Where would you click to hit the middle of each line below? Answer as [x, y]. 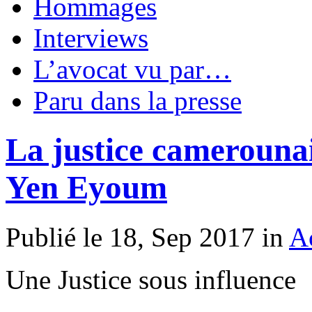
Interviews [91, 38]
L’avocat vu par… [132, 69]
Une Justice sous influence [151, 279]
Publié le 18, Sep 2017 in [147, 237]
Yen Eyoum [86, 188]
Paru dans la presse [138, 101]
